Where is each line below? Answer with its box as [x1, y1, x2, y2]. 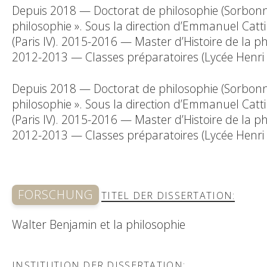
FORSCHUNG [18, 186, 93, 203]
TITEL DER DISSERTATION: [101, 188, 235, 202]
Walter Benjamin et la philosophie [12, 216, 185, 232]
